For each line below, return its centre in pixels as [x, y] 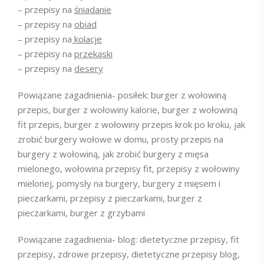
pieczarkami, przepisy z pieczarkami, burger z [110, 198]
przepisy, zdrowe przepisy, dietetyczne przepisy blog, [129, 254]
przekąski [93, 54]
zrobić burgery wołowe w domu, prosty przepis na [121, 139]
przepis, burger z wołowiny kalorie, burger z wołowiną [128, 110]
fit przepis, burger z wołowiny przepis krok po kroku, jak [131, 125]
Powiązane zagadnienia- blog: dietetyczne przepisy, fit [128, 240]
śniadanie [93, 10]
